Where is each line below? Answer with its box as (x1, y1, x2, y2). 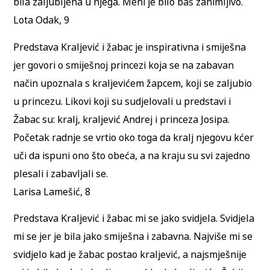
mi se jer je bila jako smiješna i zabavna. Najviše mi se (13, 230, 253, 243)
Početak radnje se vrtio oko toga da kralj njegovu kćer (13, 130, 254, 144)
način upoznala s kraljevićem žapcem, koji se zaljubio (13, 76, 253, 90)
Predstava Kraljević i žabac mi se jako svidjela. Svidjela (13, 212, 255, 225)
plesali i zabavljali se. (13, 166, 108, 180)
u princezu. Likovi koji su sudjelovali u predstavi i (13, 94, 231, 108)
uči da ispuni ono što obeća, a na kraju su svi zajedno (13, 148, 251, 162)
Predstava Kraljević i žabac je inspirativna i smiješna (13, 40, 246, 54)
